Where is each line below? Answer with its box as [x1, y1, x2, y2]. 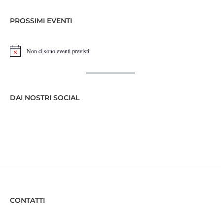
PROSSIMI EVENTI [10, 16, 72, 25]
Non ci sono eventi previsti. [27, 47, 91, 55]
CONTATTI [10, 196, 45, 205]
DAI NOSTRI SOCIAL [10, 93, 79, 103]
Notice [9, 50, 25, 58]
